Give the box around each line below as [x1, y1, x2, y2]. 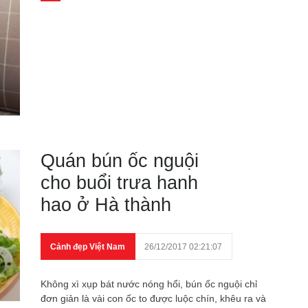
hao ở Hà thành [41, 195, 171, 215]
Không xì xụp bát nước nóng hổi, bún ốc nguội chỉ [41, 278, 257, 289]
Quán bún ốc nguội [41, 151, 199, 171]
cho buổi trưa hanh [41, 173, 198, 193]
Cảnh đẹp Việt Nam [50, 242, 125, 252]
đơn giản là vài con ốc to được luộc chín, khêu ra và [41, 293, 266, 304]
